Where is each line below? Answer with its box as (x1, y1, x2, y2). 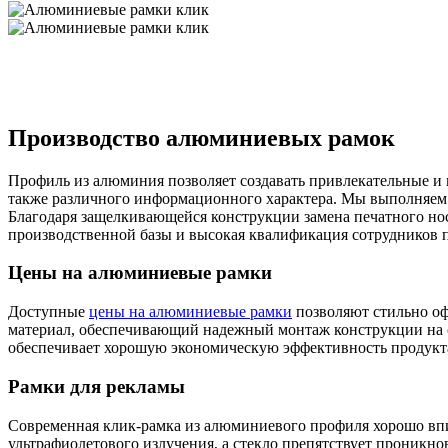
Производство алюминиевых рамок (8, 124, 395, 151)
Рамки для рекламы (8, 375, 185, 397)
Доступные (8, 303, 89, 321)
